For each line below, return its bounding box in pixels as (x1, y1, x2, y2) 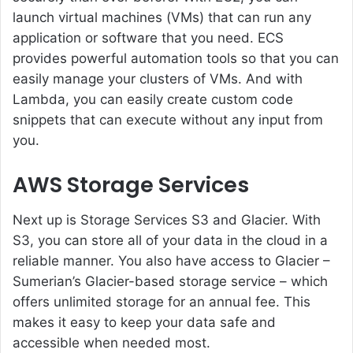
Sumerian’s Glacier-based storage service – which (13, 273, 328, 290)
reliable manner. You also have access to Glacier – (13, 253, 330, 269)
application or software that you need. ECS (13, 29, 284, 46)
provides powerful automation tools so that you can (13, 50, 339, 66)
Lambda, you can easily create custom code (13, 91, 293, 107)
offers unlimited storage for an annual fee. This (13, 294, 310, 310)
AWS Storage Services (13, 169, 249, 199)
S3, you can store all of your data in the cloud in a (13, 232, 328, 249)
